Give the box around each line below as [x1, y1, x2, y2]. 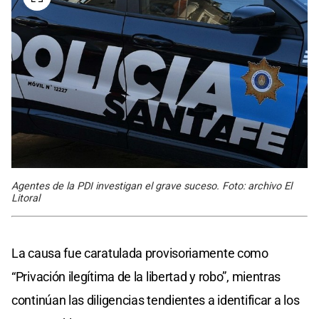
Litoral [11, 192, 40, 204]
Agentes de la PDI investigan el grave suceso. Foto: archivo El [11, 179, 292, 192]
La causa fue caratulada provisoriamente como [11, 245, 268, 261]
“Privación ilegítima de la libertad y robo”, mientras [11, 268, 281, 284]
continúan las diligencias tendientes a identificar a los [11, 292, 300, 308]
